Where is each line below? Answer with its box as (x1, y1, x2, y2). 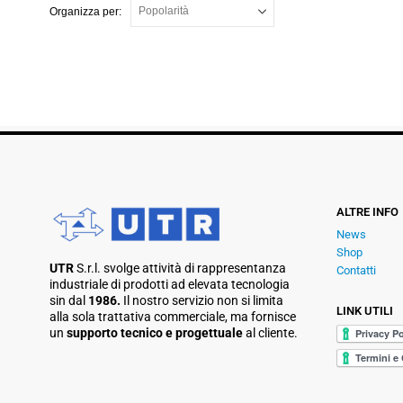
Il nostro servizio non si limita (123, 293, 283, 309)
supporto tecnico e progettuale (67, 326, 246, 341)
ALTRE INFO (336, 204, 399, 219)
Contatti (336, 263, 376, 277)
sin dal (49, 293, 88, 309)
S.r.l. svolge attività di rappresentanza (76, 261, 286, 276)
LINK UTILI (336, 303, 393, 318)
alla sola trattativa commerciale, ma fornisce (49, 309, 296, 325)
